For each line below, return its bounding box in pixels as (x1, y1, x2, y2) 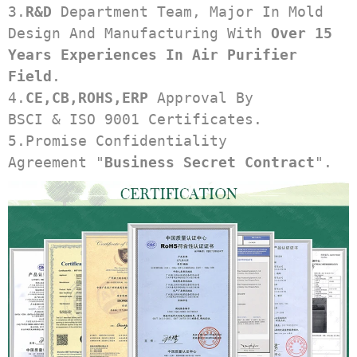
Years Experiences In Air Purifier (8, 46, 297, 64)
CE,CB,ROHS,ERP (25, 89, 148, 107)
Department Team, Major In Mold (52, 3, 324, 21)
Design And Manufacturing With (8, 25, 271, 42)
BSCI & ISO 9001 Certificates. (8, 111, 262, 128)
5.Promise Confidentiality (8, 132, 227, 150)
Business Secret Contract (104, 154, 315, 171)
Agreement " (8, 154, 104, 171)
